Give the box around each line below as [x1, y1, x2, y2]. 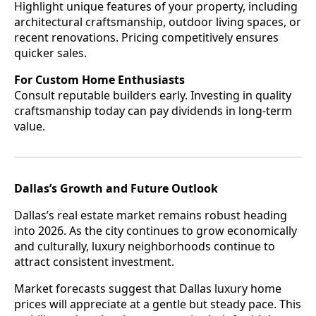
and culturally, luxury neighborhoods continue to [14, 238, 275, 254]
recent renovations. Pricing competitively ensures [14, 29, 279, 45]
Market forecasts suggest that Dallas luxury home [14, 280, 281, 296]
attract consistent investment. [14, 253, 174, 269]
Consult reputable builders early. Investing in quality [14, 87, 291, 103]
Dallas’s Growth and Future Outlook [14, 180, 218, 196]
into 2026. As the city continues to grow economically [14, 222, 297, 238]
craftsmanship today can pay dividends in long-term [14, 102, 292, 119]
